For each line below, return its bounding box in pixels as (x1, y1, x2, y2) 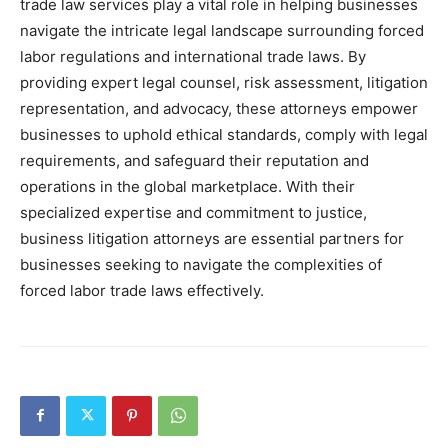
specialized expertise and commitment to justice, (20, 202, 367, 222)
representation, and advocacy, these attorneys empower (20, 98, 418, 118)
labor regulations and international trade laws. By (20, 46, 366, 66)
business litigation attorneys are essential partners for (20, 228, 404, 248)
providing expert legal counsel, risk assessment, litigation (20, 72, 428, 92)
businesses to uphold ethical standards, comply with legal (20, 124, 428, 144)
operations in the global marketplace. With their (20, 176, 355, 196)
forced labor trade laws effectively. (20, 280, 264, 300)
